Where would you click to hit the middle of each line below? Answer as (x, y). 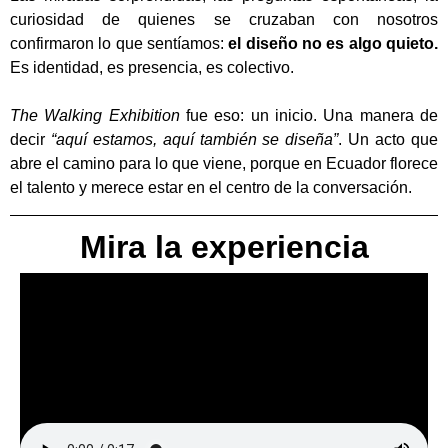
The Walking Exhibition (95, 115)
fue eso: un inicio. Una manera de (309, 115)
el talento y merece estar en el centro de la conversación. (211, 187)
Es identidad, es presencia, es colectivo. (152, 67)
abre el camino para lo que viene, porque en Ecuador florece (224, 163)
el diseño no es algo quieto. (331, 43)
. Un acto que (388, 139)
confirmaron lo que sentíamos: (117, 43)
